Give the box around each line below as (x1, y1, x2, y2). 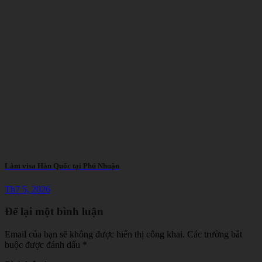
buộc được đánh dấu (5, 240, 82, 250)
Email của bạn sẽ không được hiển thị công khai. (5, 229, 185, 240)
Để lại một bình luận (5, 205, 104, 218)
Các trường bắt (187, 229, 242, 240)
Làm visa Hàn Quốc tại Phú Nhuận (5, 161, 119, 171)
